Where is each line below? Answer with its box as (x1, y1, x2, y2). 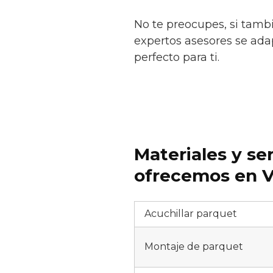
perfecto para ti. (134, 51, 219, 64)
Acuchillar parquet (144, 208, 237, 219)
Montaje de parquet (144, 241, 243, 252)
